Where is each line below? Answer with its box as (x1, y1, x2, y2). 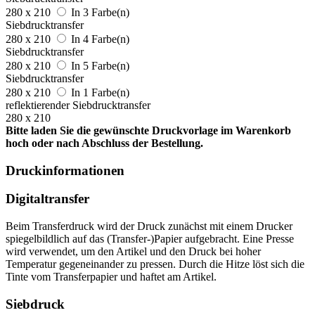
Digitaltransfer (6, 191, 89, 207)
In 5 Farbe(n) (71, 59, 129, 72)
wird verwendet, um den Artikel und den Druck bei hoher (6, 245, 261, 257)
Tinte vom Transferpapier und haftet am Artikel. (6, 270, 217, 283)
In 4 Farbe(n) (71, 32, 129, 45)
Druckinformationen (6, 162, 124, 178)
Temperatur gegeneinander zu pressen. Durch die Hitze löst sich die (6, 257, 304, 270)
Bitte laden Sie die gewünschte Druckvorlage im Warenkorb (6, 124, 291, 136)
